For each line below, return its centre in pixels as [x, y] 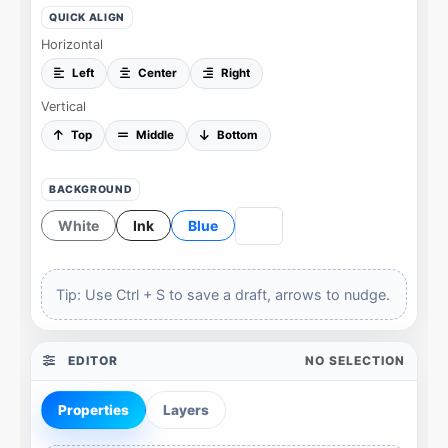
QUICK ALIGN [87, 17]
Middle [155, 134]
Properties [93, 409]
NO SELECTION [355, 360]
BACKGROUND [91, 189]
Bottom [237, 134]
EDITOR [91, 360]
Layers [186, 409]
